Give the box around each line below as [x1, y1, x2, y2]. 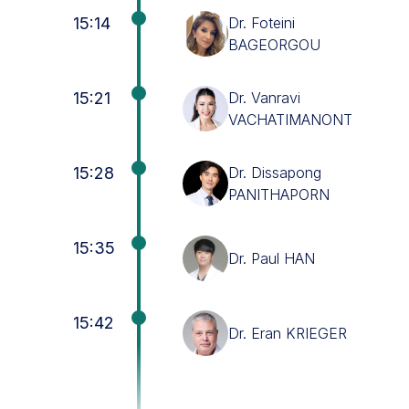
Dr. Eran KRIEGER [228, 324, 347, 342]
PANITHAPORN [228, 185, 330, 204]
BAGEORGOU [228, 36, 320, 54]
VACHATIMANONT [228, 110, 352, 129]
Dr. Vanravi [228, 89, 300, 107]
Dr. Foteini [228, 14, 295, 32]
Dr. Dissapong [228, 163, 321, 182]
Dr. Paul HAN [228, 249, 315, 267]
